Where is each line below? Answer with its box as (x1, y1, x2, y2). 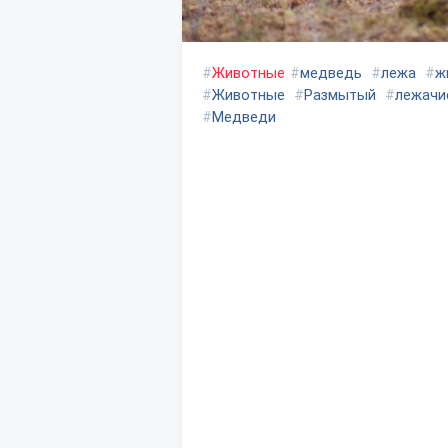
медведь (300, 64, 362, 82)
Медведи (212, 108, 276, 126)
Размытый (304, 86, 376, 104)
